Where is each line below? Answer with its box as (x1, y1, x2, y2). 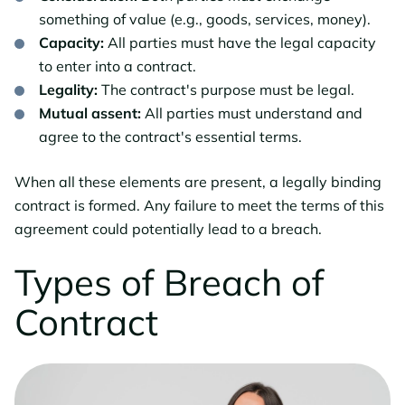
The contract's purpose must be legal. (101, 80, 354, 99)
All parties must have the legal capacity (108, 33, 376, 52)
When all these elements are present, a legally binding (14, 172, 381, 191)
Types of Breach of (14, 259, 325, 305)
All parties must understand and (145, 103, 363, 122)
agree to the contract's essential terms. (39, 127, 302, 146)
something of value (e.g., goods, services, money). (39, 9, 371, 28)
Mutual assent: (39, 103, 145, 122)
